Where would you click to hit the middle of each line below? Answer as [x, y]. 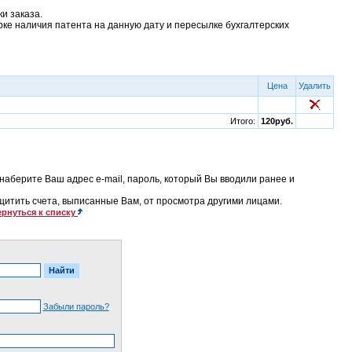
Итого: [243, 121]
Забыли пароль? [76, 306]
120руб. [277, 121]
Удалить [315, 86]
